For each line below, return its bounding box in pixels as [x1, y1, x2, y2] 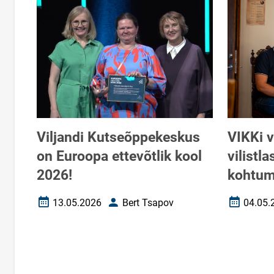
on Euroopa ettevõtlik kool [37, 148, 202, 165]
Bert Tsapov [122, 196, 174, 209]
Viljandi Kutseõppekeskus [37, 129, 200, 146]
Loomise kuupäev [36, 201, 113, 213]
